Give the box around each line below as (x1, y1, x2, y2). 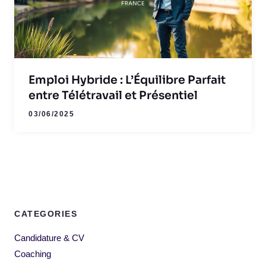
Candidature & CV (14, 232, 84, 243)
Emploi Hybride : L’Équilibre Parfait (28, 72, 226, 87)
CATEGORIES (14, 208, 77, 218)
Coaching (14, 248, 51, 259)
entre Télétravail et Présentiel (28, 88, 198, 103)
